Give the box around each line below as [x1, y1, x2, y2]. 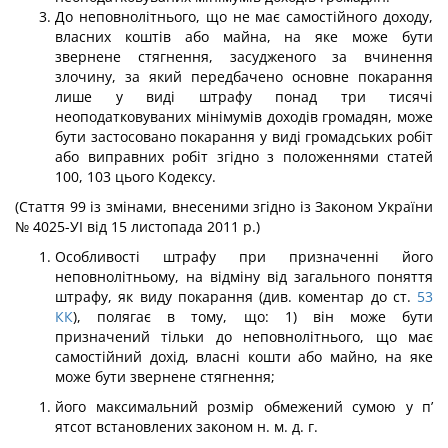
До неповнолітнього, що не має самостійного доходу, [55, 7, 433, 26]
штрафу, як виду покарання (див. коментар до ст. [55, 287, 411, 306]
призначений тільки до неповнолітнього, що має [55, 327, 433, 346]
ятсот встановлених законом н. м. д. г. [55, 417, 318, 436]
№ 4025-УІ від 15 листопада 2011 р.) [15, 217, 260, 236]
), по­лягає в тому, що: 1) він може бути [73, 307, 433, 326]
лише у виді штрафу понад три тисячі [55, 87, 433, 106]
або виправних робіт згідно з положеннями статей [55, 147, 433, 166]
